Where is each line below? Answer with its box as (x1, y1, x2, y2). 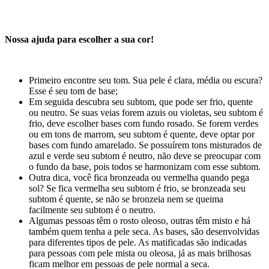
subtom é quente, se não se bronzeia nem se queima (29, 194, 223, 205)
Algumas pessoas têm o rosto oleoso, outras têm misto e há (29, 216, 250, 226)
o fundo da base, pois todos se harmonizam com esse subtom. (29, 162, 261, 172)
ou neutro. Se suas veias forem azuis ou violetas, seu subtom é (29, 107, 263, 118)
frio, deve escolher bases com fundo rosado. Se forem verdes (29, 118, 258, 129)
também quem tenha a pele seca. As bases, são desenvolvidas (29, 226, 259, 237)
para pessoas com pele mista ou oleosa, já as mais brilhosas (29, 248, 251, 259)
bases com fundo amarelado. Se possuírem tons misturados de (29, 140, 262, 151)
